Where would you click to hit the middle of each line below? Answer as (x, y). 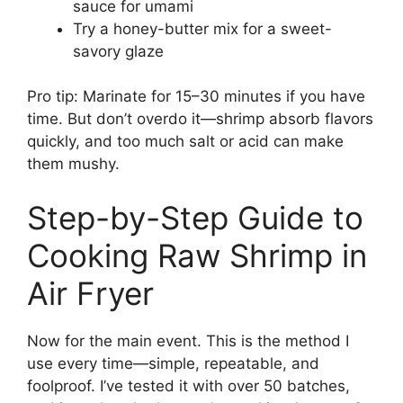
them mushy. (73, 164)
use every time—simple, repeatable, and (173, 363)
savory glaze (118, 51)
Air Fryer (90, 293)
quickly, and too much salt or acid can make (185, 142)
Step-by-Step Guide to (195, 217)
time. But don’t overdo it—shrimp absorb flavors (200, 119)
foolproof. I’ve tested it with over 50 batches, (188, 385)
